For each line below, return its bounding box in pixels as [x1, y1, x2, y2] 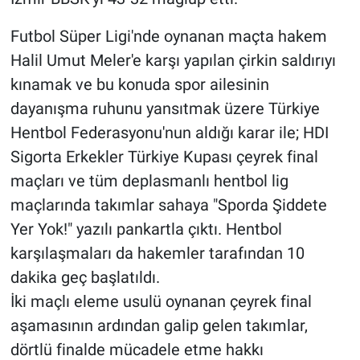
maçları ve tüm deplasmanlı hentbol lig [10, 170, 288, 190]
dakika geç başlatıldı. [10, 267, 160, 287]
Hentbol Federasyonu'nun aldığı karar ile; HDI [10, 122, 329, 142]
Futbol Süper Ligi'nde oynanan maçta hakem [10, 26, 327, 46]
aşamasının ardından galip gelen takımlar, [10, 315, 308, 335]
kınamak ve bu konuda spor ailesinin [10, 74, 269, 94]
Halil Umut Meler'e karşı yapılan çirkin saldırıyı [10, 50, 336, 70]
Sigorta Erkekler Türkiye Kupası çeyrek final [10, 146, 318, 166]
